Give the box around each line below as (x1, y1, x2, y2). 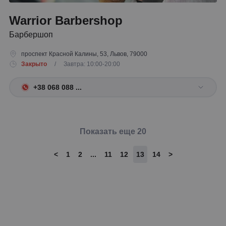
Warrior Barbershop (9, 14, 123, 27)
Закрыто (21, 61, 47, 68)
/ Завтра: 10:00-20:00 (48, 61, 120, 68)
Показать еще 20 (80, 127, 146, 136)
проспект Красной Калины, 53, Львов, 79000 (21, 50, 147, 58)
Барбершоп (9, 30, 53, 39)
